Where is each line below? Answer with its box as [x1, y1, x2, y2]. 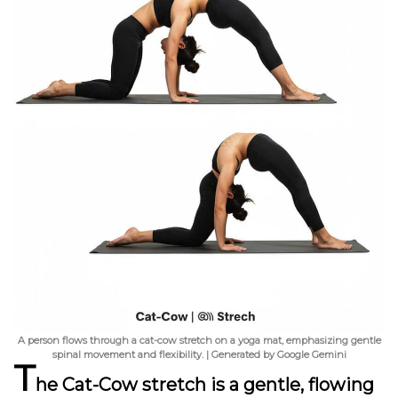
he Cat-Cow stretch [36, 374, 206, 395]
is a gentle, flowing [206, 374, 374, 395]
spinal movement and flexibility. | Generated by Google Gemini [52, 348, 346, 361]
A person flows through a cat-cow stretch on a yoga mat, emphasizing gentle [17, 334, 381, 346]
